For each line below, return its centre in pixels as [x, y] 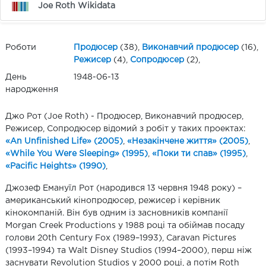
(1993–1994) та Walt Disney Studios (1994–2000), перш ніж [129, 251]
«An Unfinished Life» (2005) [64, 142]
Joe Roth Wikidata [77, 6]
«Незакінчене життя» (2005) [188, 142]
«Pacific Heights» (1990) [56, 167]
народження [32, 90]
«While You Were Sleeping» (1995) [77, 154]
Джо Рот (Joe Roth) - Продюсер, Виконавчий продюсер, [124, 117]
